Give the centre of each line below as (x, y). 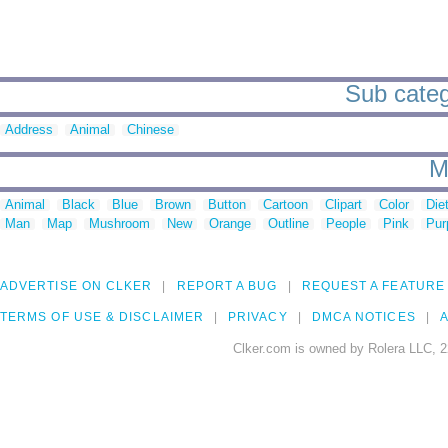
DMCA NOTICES (363, 317)
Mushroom (119, 224)
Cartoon (285, 205)
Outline (288, 224)
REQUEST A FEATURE (373, 286)
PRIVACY (258, 317)
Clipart (343, 205)
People (346, 224)
